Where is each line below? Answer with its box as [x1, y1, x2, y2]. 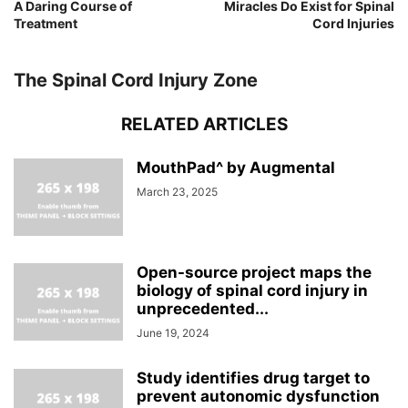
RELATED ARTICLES [120, 114, 288, 135]
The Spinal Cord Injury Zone [14, 69, 258, 91]
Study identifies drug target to [137, 369, 370, 387]
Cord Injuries [312, 15, 394, 31]
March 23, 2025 [137, 185, 218, 199]
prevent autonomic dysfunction [137, 387, 380, 405]
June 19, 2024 [137, 326, 209, 340]
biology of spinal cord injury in [137, 281, 368, 300]
